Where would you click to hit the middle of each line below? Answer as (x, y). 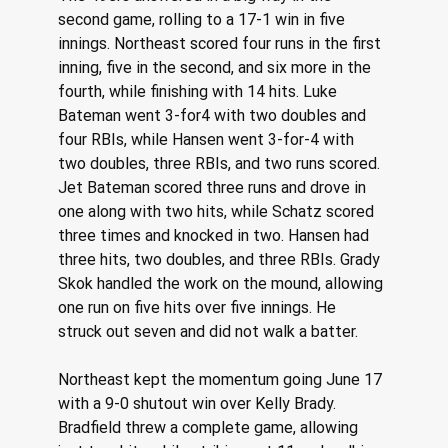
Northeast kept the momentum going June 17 (222, 379)
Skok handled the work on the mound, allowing (223, 283)
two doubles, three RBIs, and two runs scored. (221, 163)
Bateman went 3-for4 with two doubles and (214, 115)
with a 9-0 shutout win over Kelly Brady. (199, 403)
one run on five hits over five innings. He (199, 307)
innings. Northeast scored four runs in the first (222, 43)
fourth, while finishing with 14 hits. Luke (200, 91)
